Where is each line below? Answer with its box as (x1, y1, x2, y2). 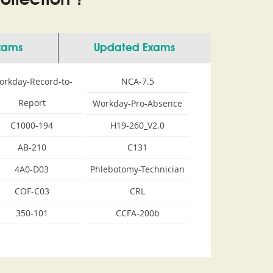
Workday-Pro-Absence (93, 97, 183, 109)
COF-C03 (14, 185, 49, 197)
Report (18, 97, 46, 108)
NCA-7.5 (121, 76, 154, 87)
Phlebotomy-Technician (90, 163, 185, 175)
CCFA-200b (115, 207, 160, 219)
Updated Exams (94, 43, 175, 54)
